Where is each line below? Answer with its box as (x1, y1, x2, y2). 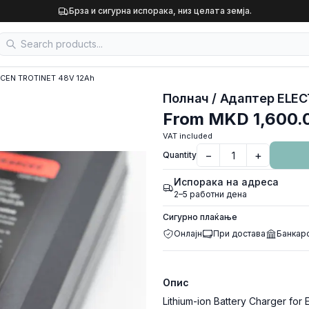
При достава (213, 228, 266, 239)
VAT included (163, 131, 212, 141)
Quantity (163, 150, 197, 160)
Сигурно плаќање (163, 212, 237, 222)
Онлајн (174, 228, 202, 239)
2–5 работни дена (174, 189, 247, 199)
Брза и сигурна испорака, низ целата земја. (68, 6, 252, 16)
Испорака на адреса (174, 176, 279, 188)
